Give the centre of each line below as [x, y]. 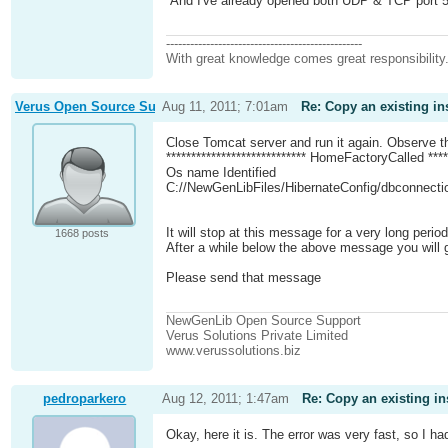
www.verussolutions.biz [234, 350]
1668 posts [81, 233]
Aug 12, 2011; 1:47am [225, 399]
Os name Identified [221, 173]
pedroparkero [85, 399]
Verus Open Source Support [101, 107]
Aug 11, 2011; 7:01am [224, 107]
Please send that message [244, 278]
